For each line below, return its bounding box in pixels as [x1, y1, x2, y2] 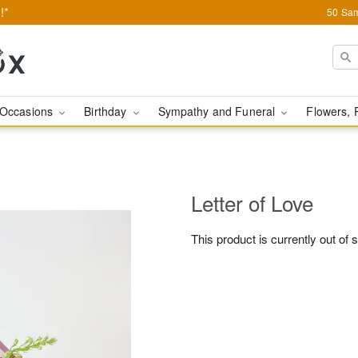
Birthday [84, 103, 130, 119]
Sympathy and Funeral [157, 103, 279, 119]
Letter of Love [191, 188, 313, 217]
